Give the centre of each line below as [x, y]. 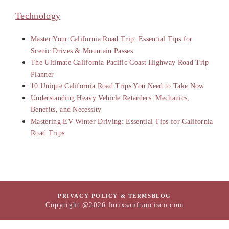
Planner [42, 74]
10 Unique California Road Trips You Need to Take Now [118, 86]
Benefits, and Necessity [66, 109]
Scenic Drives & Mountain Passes [82, 51]
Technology [38, 16]
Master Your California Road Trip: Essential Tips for [112, 39]
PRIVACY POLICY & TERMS [105, 196]
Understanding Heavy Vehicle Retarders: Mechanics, [110, 98]
